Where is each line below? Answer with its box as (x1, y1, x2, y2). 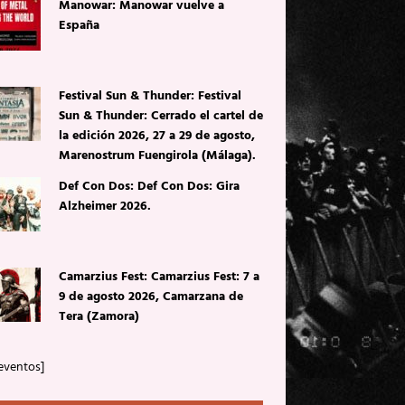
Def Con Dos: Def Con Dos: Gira (58, 175, 240, 197)
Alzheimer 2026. (58, 195, 151, 217)
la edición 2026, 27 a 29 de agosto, (58, 125, 255, 146)
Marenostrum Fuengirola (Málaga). (58, 145, 256, 166)
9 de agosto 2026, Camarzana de (58, 286, 243, 307)
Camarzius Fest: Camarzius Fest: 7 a (58, 266, 259, 287)
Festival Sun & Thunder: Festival (58, 85, 241, 107)
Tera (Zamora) (58, 306, 139, 327)
